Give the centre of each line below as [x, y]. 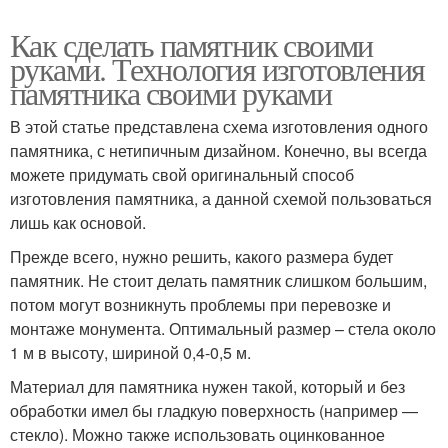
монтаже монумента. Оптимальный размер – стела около [223, 328]
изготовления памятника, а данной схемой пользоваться [221, 198]
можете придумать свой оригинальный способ [182, 174]
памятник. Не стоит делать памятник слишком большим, [218, 280]
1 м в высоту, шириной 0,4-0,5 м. [130, 352]
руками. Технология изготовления [217, 68]
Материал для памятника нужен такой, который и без [207, 386]
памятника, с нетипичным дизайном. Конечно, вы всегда [218, 150]
